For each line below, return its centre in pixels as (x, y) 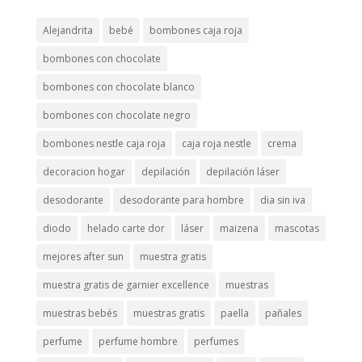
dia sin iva (282, 200)
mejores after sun (83, 256)
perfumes (216, 341)
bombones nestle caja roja (104, 143)
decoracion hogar (84, 171)
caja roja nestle (216, 143)
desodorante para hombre (181, 200)
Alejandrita (67, 30)
